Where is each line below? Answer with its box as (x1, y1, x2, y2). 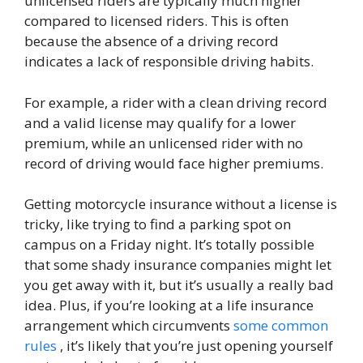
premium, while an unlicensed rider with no (24, 133, 303, 152)
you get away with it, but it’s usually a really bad (24, 275, 334, 294)
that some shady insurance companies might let (24, 255, 331, 274)
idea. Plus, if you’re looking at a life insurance (24, 296, 314, 314)
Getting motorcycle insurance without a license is (24, 194, 337, 213)
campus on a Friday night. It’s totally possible (24, 235, 314, 254)
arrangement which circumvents (24, 316, 233, 335)
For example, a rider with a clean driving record (24, 92, 327, 112)
